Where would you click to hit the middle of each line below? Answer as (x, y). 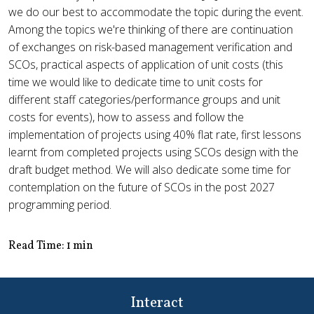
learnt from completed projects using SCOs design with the (153, 152)
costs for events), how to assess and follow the (126, 117)
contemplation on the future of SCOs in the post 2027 (142, 187)
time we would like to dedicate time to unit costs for (136, 82)
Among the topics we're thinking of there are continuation (151, 29)
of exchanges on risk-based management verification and (150, 47)
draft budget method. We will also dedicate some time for (150, 169)
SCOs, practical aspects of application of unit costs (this (146, 64)
